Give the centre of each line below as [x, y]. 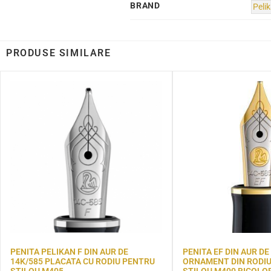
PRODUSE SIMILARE [59, 53]
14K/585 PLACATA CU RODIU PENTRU [83, 261]
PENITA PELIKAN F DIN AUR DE [69, 251]
